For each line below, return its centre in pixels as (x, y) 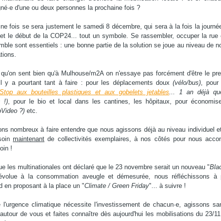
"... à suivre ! (167, 186)
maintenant (29, 139)
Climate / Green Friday (116, 186)
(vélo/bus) (187, 83)
